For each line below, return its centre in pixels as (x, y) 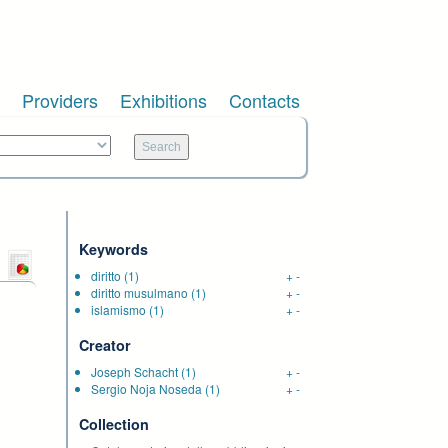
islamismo (118, 309)
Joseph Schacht (134, 371)
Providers (60, 100)
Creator (105, 345)
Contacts (264, 100)
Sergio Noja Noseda (146, 388)
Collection (114, 424)
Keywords (113, 249)
